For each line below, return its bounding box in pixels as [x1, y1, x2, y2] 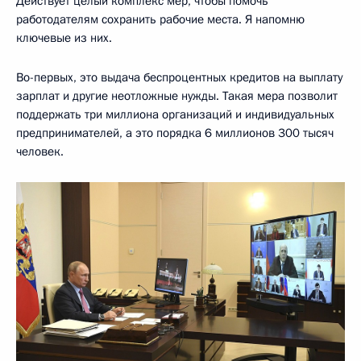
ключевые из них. [16, 29, 112, 46]
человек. [16, 143, 64, 160]
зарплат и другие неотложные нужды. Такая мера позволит [16, 87, 338, 104]
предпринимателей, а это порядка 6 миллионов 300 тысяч [16, 124, 334, 141]
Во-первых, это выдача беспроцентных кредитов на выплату [16, 68, 342, 85]
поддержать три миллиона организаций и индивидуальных [16, 106, 334, 122]
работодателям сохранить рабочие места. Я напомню [16, 10, 305, 27]
